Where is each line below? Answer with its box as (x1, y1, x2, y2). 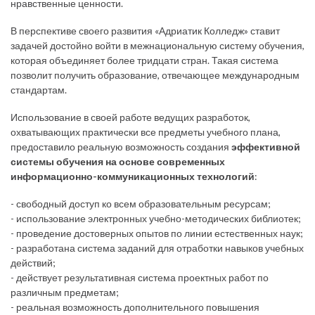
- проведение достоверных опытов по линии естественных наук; (11, 227, 303, 240)
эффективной (229, 141, 300, 153)
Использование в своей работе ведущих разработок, (11, 111, 250, 124)
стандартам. (11, 84, 67, 96)
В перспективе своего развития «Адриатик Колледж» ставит (11, 25, 280, 37)
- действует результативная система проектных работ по (11, 271, 269, 284)
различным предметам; (11, 286, 119, 299)
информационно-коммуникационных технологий (11, 170, 255, 183)
